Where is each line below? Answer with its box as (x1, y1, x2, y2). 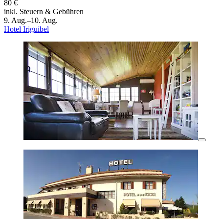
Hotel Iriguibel (4, 25, 49, 34)
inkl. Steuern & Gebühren (4, 7, 84, 16)
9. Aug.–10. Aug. (4, 16, 58, 25)
